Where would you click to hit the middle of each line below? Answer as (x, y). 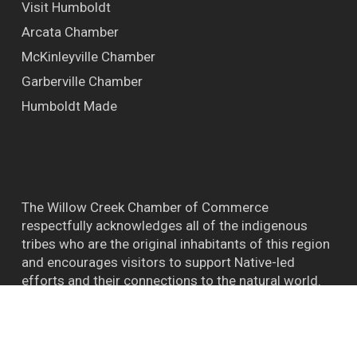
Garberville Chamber (82, 81)
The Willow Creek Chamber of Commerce (145, 207)
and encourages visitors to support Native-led (158, 262)
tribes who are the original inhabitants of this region (175, 243)
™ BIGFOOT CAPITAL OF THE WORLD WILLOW (158, 322)
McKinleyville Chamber (88, 56)
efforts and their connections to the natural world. (171, 280)
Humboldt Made (69, 106)
